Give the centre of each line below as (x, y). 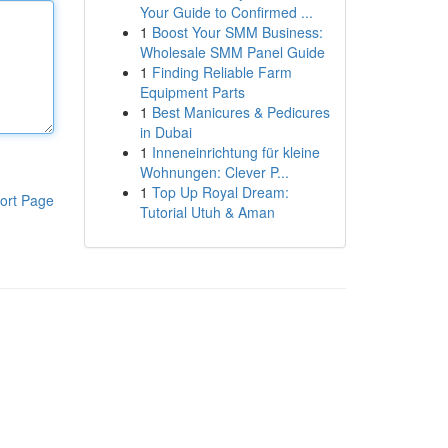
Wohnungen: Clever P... (214, 172)
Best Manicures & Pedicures (240, 112)
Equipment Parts (192, 92)
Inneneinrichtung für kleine (235, 152)
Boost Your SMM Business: (237, 32)
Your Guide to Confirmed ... (226, 12)
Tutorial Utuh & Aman (207, 212)
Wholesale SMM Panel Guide (232, 52)
